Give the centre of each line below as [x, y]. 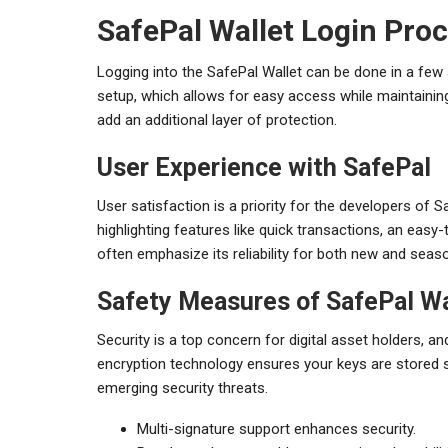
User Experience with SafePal [264, 167]
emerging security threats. [182, 387]
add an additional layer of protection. [217, 119]
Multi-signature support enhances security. [276, 428]
